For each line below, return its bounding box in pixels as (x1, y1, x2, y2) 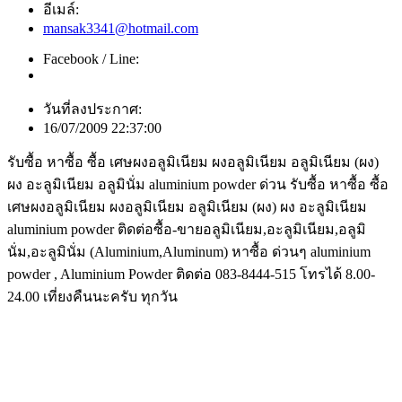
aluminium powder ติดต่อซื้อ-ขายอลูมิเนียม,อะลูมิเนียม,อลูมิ (7, 221, 366, 237)
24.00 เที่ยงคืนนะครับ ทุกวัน (7, 288, 178, 304)
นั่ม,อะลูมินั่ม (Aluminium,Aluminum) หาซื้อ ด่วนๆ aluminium (7, 243, 371, 259)
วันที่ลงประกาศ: (43, 100, 142, 117)
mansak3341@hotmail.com (43, 20, 198, 36)
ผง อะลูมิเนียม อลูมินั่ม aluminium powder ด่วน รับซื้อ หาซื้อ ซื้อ (7, 176, 389, 192)
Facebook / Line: (43, 50, 139, 66)
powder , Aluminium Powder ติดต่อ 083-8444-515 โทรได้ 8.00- (7, 266, 375, 282)
